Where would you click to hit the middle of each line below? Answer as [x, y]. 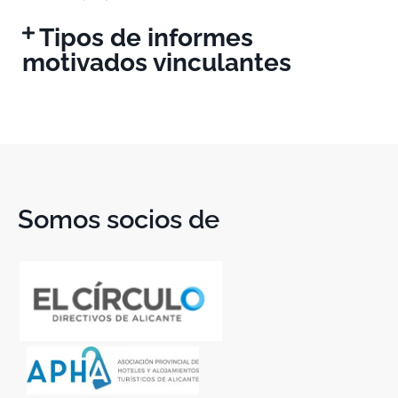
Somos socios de [119, 219]
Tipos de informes [147, 37]
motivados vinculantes [157, 62]
